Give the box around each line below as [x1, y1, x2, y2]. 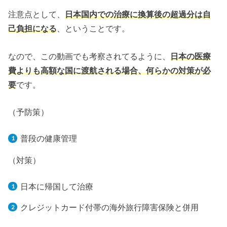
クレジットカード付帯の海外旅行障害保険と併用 [20, 202, 199, 212]
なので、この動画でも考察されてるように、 [8, 51, 171, 61]
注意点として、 [8, 10, 65, 19]
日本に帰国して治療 [20, 182, 93, 192]
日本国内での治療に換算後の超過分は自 [65, 10, 211, 19]
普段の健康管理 [20, 134, 77, 143]
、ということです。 [57, 24, 130, 33]
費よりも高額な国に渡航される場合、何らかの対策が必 [8, 65, 211, 75]
